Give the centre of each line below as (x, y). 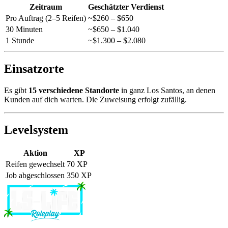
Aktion (35, 153)
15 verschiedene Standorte (74, 90)
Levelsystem (36, 130)
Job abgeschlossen (35, 176)
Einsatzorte (34, 68)
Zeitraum (46, 7)
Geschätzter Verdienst (126, 7)
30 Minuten (24, 29)
